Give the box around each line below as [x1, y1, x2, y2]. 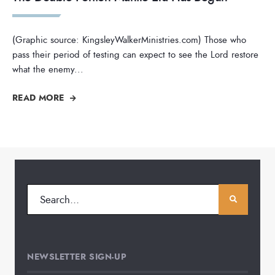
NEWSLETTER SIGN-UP [27, 250, 127, 263]
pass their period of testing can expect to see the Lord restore [12, 48, 258, 62]
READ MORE [12, 91, 67, 104]
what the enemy [12, 63, 74, 77]
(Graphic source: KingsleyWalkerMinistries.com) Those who [12, 33, 246, 47]
